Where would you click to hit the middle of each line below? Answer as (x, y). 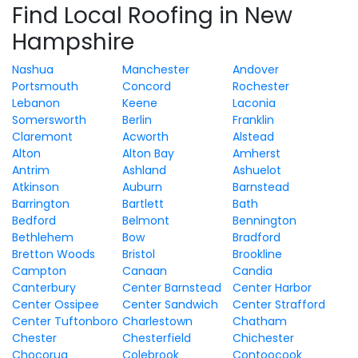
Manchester (155, 70)
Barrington (41, 204)
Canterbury (44, 288)
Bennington (264, 221)
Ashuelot (257, 170)
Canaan (144, 271)
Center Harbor (272, 288)
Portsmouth (45, 86)
